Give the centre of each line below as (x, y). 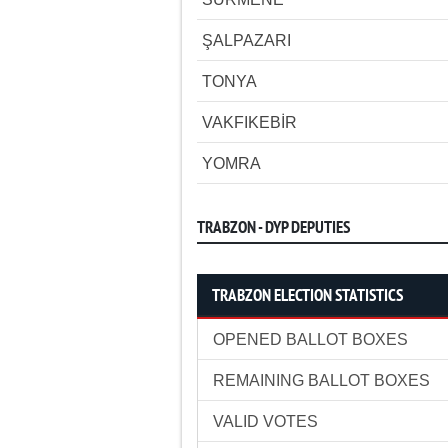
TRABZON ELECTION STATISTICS (307, 296)
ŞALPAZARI (246, 40)
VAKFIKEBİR (249, 122)
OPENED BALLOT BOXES (310, 339)
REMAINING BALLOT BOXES (321, 380)
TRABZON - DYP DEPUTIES (273, 228)
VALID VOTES (265, 421)
